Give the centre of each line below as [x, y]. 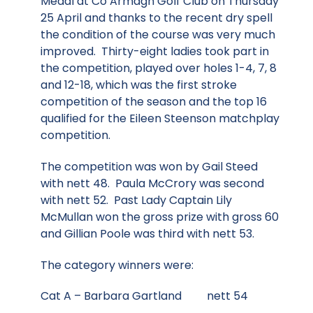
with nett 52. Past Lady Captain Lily [136, 200]
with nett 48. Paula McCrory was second [152, 183]
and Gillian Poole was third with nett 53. [147, 233]
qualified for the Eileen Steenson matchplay [160, 118]
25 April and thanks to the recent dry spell [156, 17]
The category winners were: [117, 265]
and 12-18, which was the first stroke [139, 85]
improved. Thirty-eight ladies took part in [155, 51]
